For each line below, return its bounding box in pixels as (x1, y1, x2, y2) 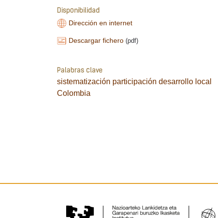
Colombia (57, 89, 91, 97)
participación (112, 77, 157, 86)
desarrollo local (159, 77, 212, 86)
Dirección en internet (69, 19, 133, 27)
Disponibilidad (57, 7, 100, 15)
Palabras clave (57, 67, 103, 74)
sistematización (57, 77, 110, 86)
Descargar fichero (69, 36, 124, 45)
